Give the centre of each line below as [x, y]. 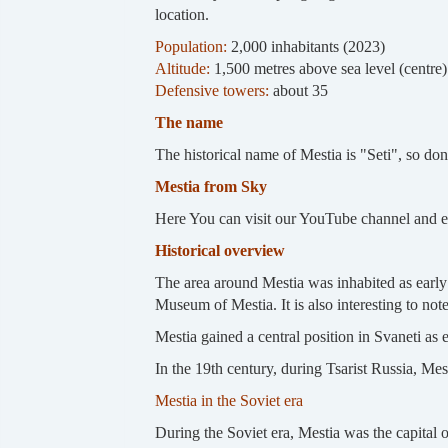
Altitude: [184, 68]
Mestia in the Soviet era [228, 400]
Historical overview [219, 250]
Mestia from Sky [210, 186]
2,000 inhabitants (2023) [305, 46]
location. [181, 14]
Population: [190, 46]
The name [192, 122]
